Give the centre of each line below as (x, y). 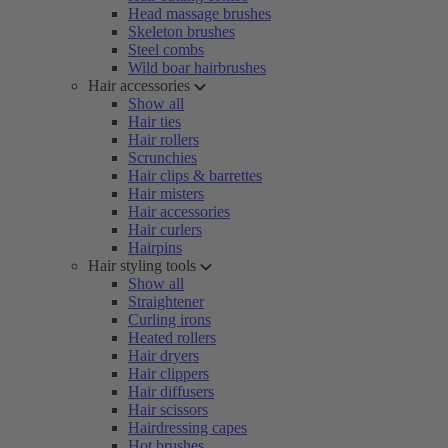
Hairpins (155, 247)
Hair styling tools (142, 265)
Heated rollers (172, 337)
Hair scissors (168, 409)
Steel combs (166, 49)
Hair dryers (163, 355)
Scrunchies (162, 157)
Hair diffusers (171, 391)
